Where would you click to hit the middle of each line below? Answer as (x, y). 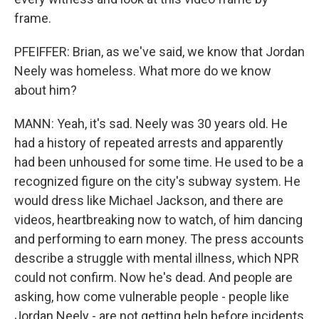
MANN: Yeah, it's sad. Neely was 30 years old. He (151, 124)
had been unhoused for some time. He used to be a (159, 162)
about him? (46, 90)
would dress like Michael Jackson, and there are (149, 200)
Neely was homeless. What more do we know (143, 71)
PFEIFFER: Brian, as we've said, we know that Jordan (159, 52)
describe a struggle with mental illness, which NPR (157, 258)
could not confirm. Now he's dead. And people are (153, 277)
